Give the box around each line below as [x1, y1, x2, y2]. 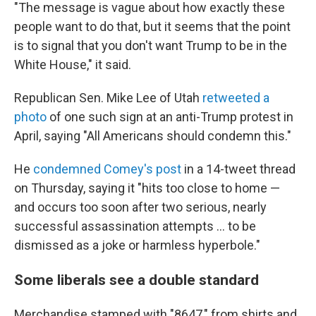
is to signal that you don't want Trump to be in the [14, 38, 287, 53]
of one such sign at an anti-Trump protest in [47, 109, 293, 124]
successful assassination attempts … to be [14, 219, 256, 233]
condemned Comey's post [33, 162, 181, 176]
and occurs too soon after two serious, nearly [14, 200, 267, 214]
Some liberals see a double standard [14, 271, 262, 288]
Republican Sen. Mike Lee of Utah [14, 90, 202, 105]
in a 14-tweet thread [181, 162, 296, 176]
